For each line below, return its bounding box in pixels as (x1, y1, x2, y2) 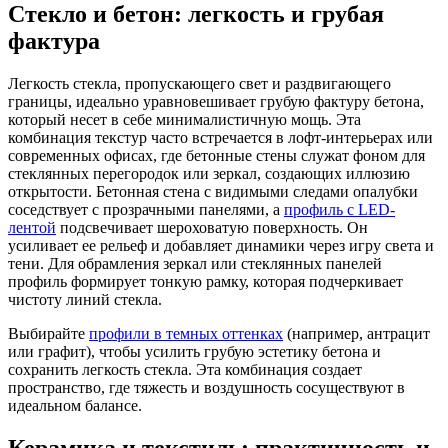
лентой (8, 219, 56, 237)
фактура (8, 28, 100, 55)
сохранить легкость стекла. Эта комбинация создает (8, 361, 362, 379)
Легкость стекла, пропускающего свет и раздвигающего (8, 75, 391, 93)
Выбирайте (8, 325, 89, 343)
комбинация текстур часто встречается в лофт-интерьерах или (8, 129, 433, 147)
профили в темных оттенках (89, 325, 283, 343)
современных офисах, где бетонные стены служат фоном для (8, 147, 425, 165)
